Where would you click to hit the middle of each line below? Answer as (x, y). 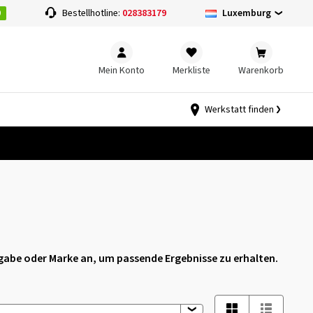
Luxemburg (246, 13)
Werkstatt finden (239, 110)
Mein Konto (122, 70)
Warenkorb (261, 70)
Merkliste (191, 70)
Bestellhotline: (93, 13)
